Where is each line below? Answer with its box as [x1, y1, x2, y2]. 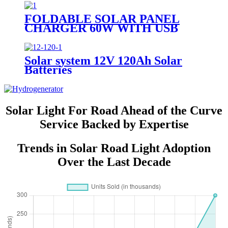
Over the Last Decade [57, 155, 171, 169]
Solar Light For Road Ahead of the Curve [6, 104, 222, 118]
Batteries [24, 63, 72, 77]
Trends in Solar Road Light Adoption [17, 141, 211, 155]
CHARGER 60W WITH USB [24, 21, 178, 35]
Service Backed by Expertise [39, 118, 189, 131]
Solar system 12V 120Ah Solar [24, 54, 182, 68]
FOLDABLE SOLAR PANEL [24, 12, 180, 26]
